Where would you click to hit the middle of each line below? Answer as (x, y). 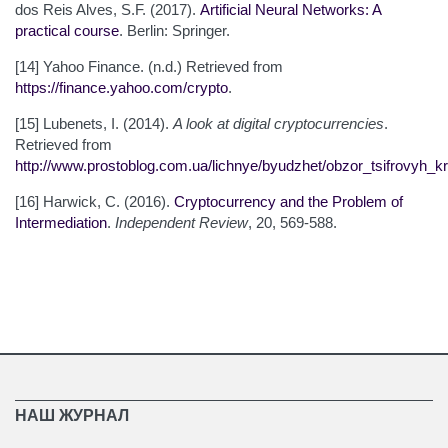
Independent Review (181, 222)
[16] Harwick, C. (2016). (94, 201)
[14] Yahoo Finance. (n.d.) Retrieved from (149, 66)
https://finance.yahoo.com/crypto (121, 87)
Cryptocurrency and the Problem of (288, 201)
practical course (67, 30)
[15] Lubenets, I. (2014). (94, 123)
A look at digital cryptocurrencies (278, 123)
